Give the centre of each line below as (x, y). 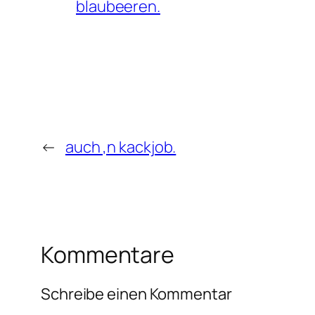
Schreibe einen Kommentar (136, 294)
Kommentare (108, 254)
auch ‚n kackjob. (121, 147)
